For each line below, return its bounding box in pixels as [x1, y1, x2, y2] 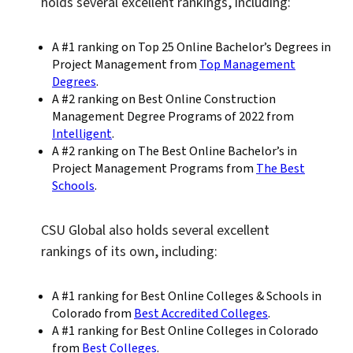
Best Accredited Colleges [134, 305, 268, 323]
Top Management [199, 56, 295, 74]
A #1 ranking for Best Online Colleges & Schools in [52, 288, 321, 306]
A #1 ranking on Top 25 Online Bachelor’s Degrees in [52, 39, 331, 57]
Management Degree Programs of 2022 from [52, 108, 294, 126]
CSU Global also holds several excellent [41, 221, 269, 241]
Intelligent [52, 125, 112, 143]
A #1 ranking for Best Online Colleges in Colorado [52, 322, 318, 340]
